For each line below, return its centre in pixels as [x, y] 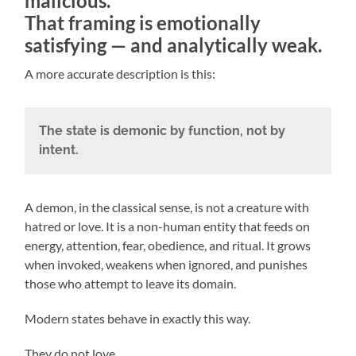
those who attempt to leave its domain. [131, 283]
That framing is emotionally [143, 23]
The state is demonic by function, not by [162, 131]
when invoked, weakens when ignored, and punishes [166, 264]
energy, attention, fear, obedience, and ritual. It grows [168, 245]
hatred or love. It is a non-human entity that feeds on [168, 226]
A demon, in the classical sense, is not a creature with [167, 207]
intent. [58, 150]
